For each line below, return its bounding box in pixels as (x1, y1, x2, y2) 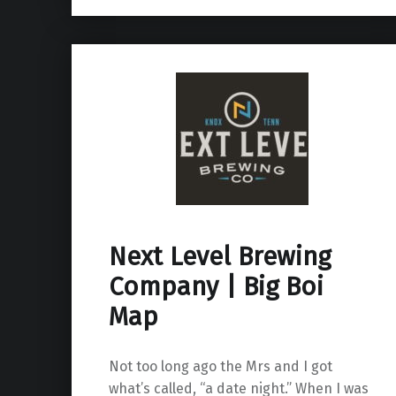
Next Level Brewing (108, 240, 331, 272)
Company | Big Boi (108, 270, 324, 302)
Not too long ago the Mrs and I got (108, 357, 332, 375)
